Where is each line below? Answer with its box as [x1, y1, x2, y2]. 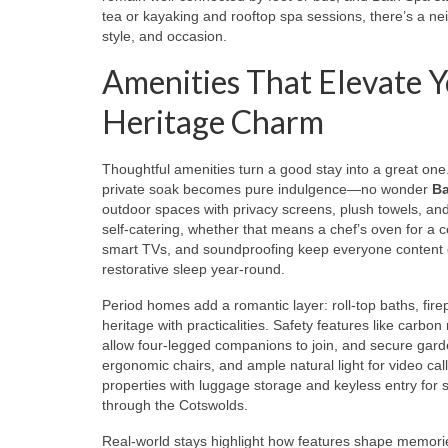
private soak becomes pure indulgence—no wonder [102, 180, 432, 197]
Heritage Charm [102, 101, 324, 141]
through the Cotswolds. [102, 396, 248, 413]
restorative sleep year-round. [102, 260, 285, 277]
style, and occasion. [102, 27, 227, 44]
